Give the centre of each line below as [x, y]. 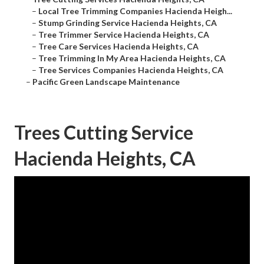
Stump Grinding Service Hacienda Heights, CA [128, 23]
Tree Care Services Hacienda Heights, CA [118, 47]
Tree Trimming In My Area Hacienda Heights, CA [132, 58]
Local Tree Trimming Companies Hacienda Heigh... [135, 11]
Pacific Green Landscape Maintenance [106, 82]
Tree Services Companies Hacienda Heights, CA [131, 70]
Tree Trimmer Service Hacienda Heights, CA [124, 35]
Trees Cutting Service [104, 133]
